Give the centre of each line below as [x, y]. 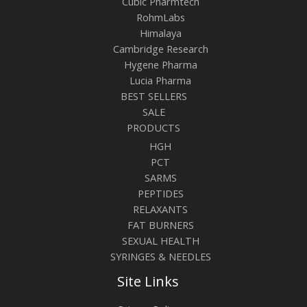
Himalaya [160, 33]
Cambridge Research [160, 49]
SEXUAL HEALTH [160, 241]
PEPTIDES [160, 193]
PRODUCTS [153, 128]
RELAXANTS [160, 209]
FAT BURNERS [160, 225]
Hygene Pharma [160, 65]
